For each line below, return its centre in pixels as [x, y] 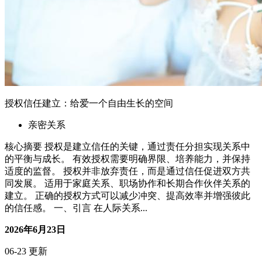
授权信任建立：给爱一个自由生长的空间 [89, 118]
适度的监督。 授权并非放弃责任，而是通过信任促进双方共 [127, 185]
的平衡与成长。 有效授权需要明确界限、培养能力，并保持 [127, 173]
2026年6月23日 [35, 244]
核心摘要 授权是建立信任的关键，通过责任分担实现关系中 [127, 161]
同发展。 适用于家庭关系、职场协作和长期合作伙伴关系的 [127, 198]
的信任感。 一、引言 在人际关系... [76, 222]
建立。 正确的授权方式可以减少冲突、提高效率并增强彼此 [127, 210]
